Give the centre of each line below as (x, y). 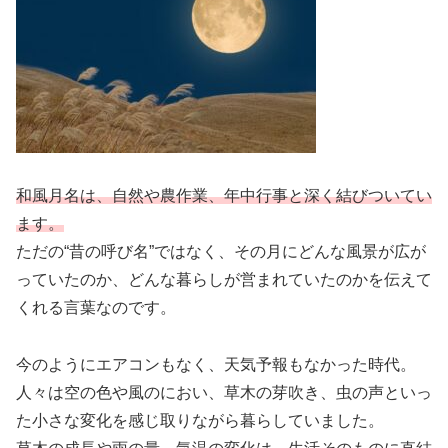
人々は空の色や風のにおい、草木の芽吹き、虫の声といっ (224, 392)
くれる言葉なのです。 (96, 308)
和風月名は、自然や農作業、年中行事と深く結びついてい (224, 196)
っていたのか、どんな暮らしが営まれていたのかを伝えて (224, 280)
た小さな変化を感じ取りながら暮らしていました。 (200, 420)
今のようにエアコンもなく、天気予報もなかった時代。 (216, 364)
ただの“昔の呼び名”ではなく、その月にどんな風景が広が (221, 252)
